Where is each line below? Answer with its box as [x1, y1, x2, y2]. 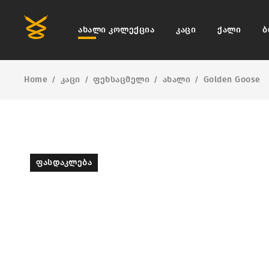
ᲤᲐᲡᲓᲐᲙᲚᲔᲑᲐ [36, 157, 92, 168]
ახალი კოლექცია [78, 25, 154, 35]
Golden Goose [203, 74, 261, 85]
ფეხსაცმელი [93, 74, 150, 85]
